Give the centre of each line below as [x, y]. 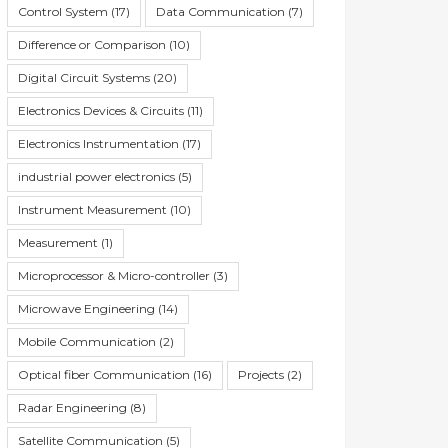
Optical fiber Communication [104, 374]
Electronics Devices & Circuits [101, 110]
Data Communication [220, 11]
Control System [63, 11]
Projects [261, 374]
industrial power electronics [96, 176]
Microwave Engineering [86, 308]
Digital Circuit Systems [84, 77]
